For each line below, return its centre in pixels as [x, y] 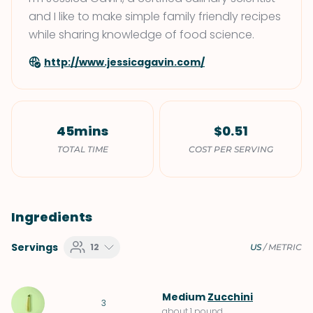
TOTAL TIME [82, 149]
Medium [185, 297]
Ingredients [52, 217]
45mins [82, 131]
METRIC [285, 247]
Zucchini [230, 297]
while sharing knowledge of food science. [141, 35]
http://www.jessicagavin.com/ [124, 62]
